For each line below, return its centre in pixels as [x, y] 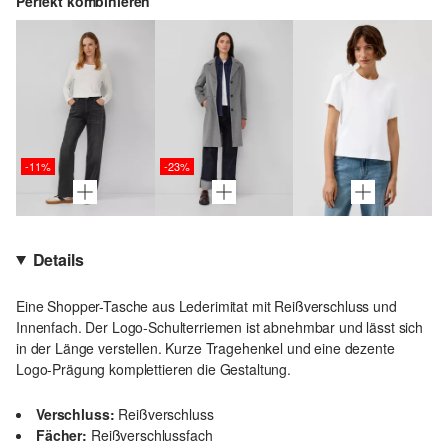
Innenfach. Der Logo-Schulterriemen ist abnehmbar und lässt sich [219, 327]
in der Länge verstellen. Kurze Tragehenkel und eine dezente [205, 348]
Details [58, 260]
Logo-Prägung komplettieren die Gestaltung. [153, 369]
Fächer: [61, 435]
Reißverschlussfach [152, 435]
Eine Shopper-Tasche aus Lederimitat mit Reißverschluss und [206, 306]
